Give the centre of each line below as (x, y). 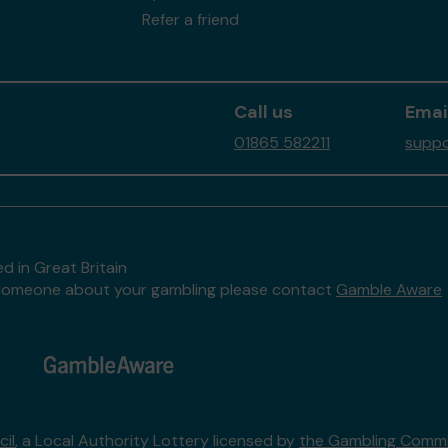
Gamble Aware (389, 289)
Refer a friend (190, 19)
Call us (263, 112)
